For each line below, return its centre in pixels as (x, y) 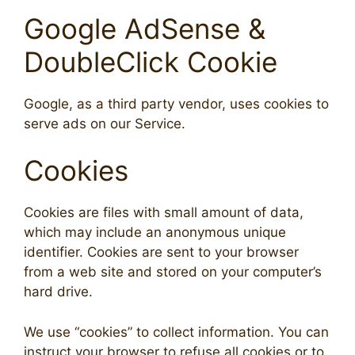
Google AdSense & (145, 28)
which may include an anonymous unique (155, 233)
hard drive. (58, 292)
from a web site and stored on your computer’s (173, 272)
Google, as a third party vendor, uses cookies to (176, 103)
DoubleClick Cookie (151, 61)
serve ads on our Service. (105, 123)
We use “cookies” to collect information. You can (176, 332)
